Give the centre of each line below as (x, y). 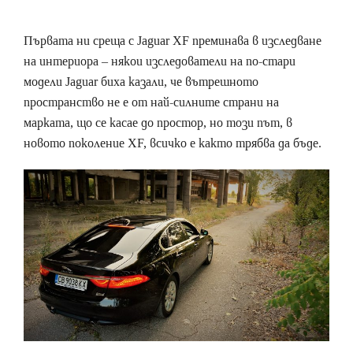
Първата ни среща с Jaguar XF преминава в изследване (173, 41)
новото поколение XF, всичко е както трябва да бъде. (173, 143)
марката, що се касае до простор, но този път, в (158, 123)
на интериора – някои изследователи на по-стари (160, 61)
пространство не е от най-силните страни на (151, 102)
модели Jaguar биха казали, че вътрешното (141, 82)
